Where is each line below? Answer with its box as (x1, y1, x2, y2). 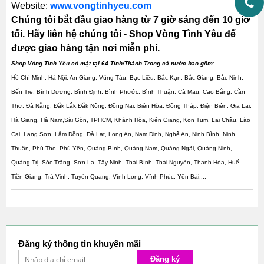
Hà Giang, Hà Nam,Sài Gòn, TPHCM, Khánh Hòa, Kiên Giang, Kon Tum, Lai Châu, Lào (11, 117, 251, 124)
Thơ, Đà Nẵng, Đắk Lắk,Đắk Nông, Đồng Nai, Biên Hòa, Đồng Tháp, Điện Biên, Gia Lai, (11, 103, 252, 110)
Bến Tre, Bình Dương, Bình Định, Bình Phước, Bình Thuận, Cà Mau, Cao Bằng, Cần (11, 88, 246, 95)
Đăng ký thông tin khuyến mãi (18, 239, 141, 249)
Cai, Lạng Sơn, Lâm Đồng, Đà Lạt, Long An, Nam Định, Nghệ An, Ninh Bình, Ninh (11, 131, 236, 138)
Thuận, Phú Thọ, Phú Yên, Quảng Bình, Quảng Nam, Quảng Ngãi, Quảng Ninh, (11, 145, 233, 152)
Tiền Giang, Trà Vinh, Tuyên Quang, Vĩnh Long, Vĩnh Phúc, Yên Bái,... (11, 173, 207, 180)
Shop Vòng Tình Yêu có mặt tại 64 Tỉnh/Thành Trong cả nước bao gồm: (11, 60, 215, 67)
